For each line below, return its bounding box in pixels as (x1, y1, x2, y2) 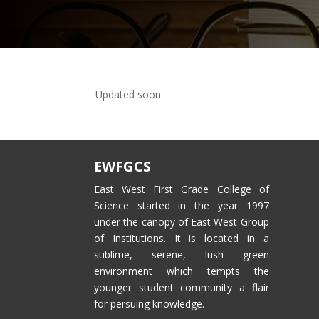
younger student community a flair (94, 281, 269, 295)
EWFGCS (94, 157, 151, 177)
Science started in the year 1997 (94, 199, 269, 213)
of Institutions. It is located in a (94, 231, 269, 246)
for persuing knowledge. (94, 297, 204, 311)
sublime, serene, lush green (94, 248, 269, 262)
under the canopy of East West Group (94, 215, 269, 229)
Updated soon (95, 87, 162, 101)
